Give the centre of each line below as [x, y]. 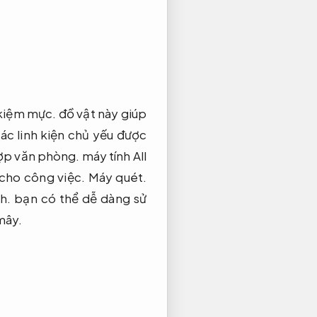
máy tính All [113, 155]
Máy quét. [117, 177]
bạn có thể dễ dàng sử [79, 198]
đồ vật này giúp [101, 113]
